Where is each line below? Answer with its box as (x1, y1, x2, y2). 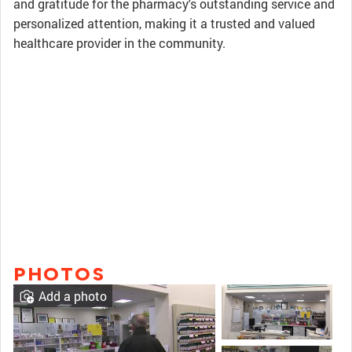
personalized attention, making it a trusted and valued (13, 15, 315, 31)
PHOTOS (13, 262, 105, 285)
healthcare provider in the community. (13, 35, 225, 51)
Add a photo (38, 288, 107, 304)
